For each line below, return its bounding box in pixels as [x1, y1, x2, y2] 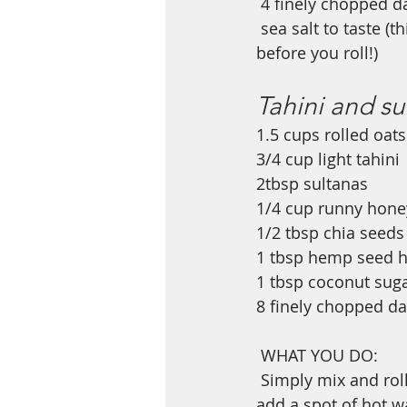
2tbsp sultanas [256, 173, 368, 194]
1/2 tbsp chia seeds [256, 222, 404, 243]
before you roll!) [256, 42, 378, 64]
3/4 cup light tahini [256, 148, 404, 170]
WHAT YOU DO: [261, 344, 382, 366]
